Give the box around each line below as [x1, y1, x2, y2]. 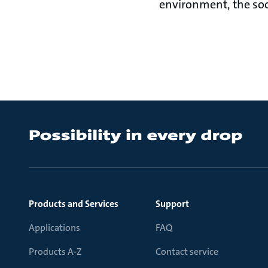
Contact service [156, 245, 218, 258]
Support [156, 197, 189, 210]
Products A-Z [29, 245, 82, 258]
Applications [29, 221, 80, 234]
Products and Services [29, 197, 118, 210]
